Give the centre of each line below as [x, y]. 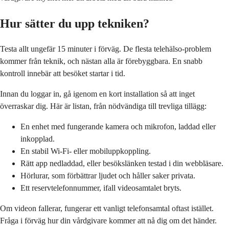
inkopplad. [38, 139]
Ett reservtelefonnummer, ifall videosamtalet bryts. [101, 188]
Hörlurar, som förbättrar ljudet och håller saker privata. [108, 175]
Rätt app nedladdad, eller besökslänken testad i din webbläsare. [122, 163]
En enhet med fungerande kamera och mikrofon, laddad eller [118, 126]
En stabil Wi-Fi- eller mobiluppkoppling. [86, 151]
